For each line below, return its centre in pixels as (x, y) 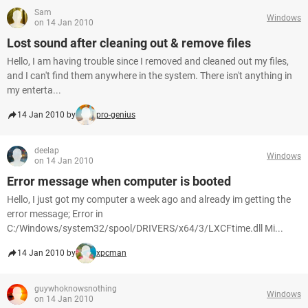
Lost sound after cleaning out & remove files (129, 43)
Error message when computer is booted (119, 181)
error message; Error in (55, 214)
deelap (47, 151)
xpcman (111, 253)
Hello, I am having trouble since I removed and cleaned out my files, (148, 61)
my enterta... (34, 90)
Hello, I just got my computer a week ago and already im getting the (149, 199)
